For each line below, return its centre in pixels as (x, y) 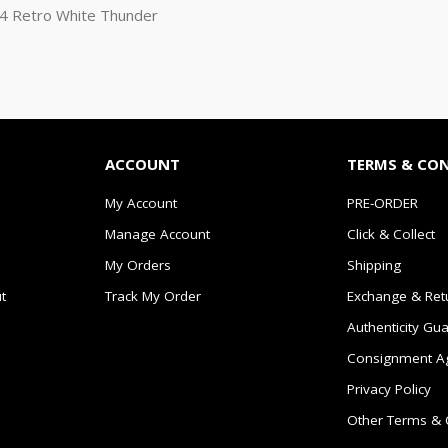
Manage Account (157, 233)
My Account (141, 202)
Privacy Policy (389, 388)
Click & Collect (391, 233)
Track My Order (153, 295)
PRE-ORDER (382, 202)
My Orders (138, 264)
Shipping (374, 264)
